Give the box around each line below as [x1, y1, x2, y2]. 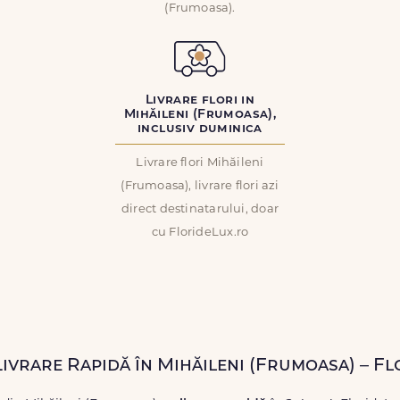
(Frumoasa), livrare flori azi [121, 180, 279, 192]
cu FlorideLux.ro [151, 227, 249, 238]
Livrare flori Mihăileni [136, 157, 264, 169]
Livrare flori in [145, 94, 255, 107]
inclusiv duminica [137, 122, 262, 136]
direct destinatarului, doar [121, 204, 279, 215]
